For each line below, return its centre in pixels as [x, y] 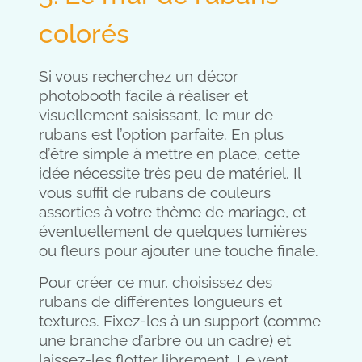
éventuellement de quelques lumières [173, 232]
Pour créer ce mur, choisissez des [156, 282]
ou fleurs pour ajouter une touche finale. [179, 251]
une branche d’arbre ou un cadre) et [165, 340]
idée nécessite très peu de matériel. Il [170, 173]
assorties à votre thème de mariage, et [173, 212]
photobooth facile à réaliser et [143, 96]
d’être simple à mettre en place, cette [169, 154]
